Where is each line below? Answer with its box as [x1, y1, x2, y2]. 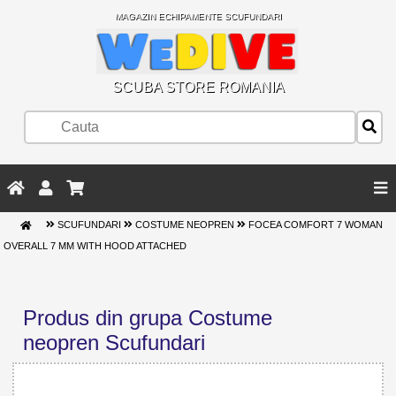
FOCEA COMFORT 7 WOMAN [246, 219, 384, 231]
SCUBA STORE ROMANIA [111, 79, 285, 95]
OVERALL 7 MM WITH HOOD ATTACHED [4, 240, 187, 252]
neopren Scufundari [23, 331, 205, 355]
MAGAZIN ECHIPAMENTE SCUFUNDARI [114, 11, 282, 21]
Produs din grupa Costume [23, 306, 272, 331]
